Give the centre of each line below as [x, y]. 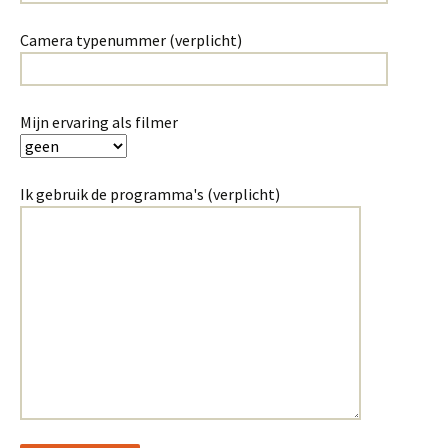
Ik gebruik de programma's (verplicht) [150, 194]
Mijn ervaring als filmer [99, 122]
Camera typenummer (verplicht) [131, 40]
